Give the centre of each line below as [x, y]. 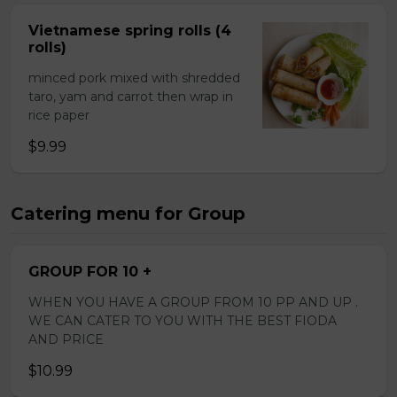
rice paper [59, 115]
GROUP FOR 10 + [90, 272]
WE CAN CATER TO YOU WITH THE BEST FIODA [183, 321]
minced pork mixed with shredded [134, 78]
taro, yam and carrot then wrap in [131, 97]
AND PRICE [66, 339]
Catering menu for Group [128, 214]
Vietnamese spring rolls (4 [130, 31]
